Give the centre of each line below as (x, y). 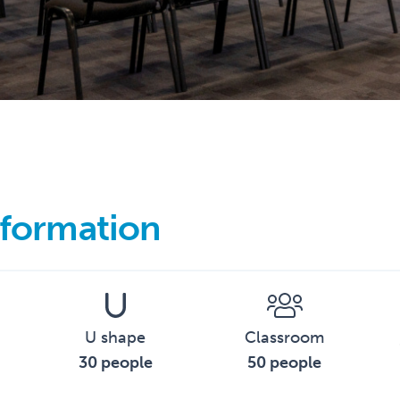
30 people (115, 362)
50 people (285, 362)
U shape (116, 337)
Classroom (285, 337)
